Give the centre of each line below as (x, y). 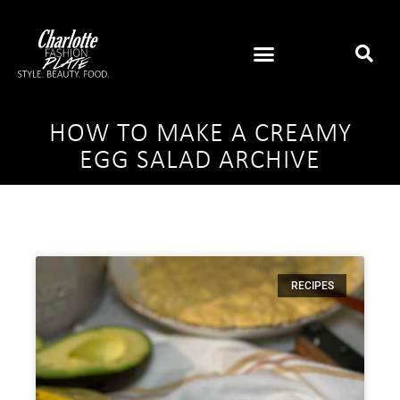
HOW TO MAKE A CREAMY (200, 134)
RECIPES (312, 286)
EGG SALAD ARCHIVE (200, 161)
